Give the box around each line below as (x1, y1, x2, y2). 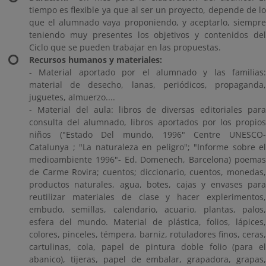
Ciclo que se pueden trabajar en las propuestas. (29, 42, 221, 53)
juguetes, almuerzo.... (29, 91, 115, 103)
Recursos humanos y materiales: (29, 54, 162, 65)
